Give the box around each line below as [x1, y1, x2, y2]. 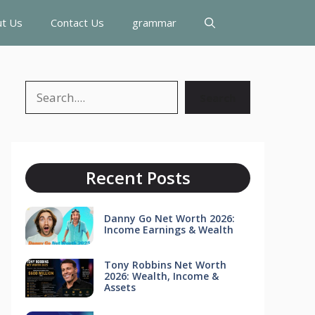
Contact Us [51, 15, 104, 30]
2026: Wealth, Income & [103, 269, 219, 283]
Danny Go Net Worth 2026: [103, 211, 235, 225]
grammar [132, 15, 176, 30]
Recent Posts [85, 166, 191, 189]
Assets [103, 281, 136, 295]
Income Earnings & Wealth [103, 222, 233, 236]
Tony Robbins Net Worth [103, 258, 226, 272]
